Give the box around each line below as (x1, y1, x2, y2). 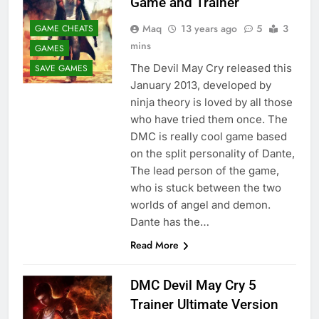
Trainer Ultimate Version (130, 296, 278, 313)
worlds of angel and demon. (130, 198, 271, 212)
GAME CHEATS (35, 22, 93, 36)
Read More (130, 238, 179, 253)
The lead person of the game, (130, 164, 279, 178)
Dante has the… (130, 215, 209, 229)
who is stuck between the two (130, 181, 281, 195)
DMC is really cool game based (130, 130, 287, 144)
